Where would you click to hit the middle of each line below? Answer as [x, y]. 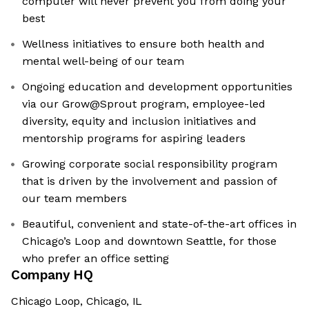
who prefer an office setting [96, 259]
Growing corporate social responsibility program [150, 164]
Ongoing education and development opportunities [157, 87]
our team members [74, 199]
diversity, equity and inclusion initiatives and [139, 121]
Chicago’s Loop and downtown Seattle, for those [149, 241]
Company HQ [52, 275]
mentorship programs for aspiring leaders [134, 139]
